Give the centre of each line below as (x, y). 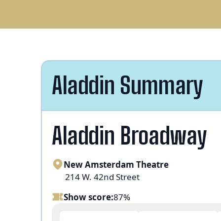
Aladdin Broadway (129, 135)
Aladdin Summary (127, 85)
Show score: (88, 197)
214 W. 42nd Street (102, 177)
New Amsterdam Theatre (116, 164)
